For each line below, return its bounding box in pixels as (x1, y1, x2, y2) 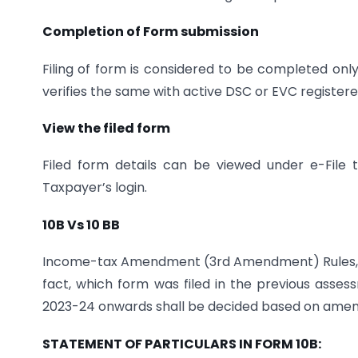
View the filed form (42, 119, 170, 138)
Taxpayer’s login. (42, 178, 147, 197)
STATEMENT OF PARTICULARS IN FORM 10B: (42, 334, 321, 353)
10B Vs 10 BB (42, 215, 120, 234)
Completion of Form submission (42, 22, 259, 42)
